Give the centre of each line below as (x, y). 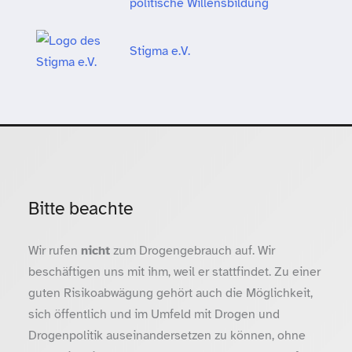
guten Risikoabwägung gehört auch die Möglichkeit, (170, 293)
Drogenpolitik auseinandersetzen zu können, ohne (167, 335)
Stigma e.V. (160, 51)
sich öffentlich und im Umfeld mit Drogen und (154, 314)
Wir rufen (55, 251)
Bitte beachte (81, 208)
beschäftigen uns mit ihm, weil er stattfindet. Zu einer (174, 272)
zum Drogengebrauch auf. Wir (192, 251)
